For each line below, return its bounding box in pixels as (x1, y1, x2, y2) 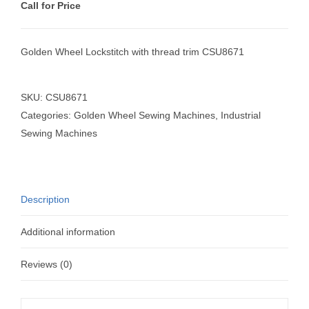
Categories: (21, 109, 74, 121)
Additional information (21, 226, 115, 237)
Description (21, 193, 70, 205)
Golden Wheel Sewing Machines (74, 109, 215, 121)
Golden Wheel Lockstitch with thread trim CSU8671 (21, 46, 244, 57)
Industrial (221, 109, 261, 121)
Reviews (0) (21, 258, 72, 270)
